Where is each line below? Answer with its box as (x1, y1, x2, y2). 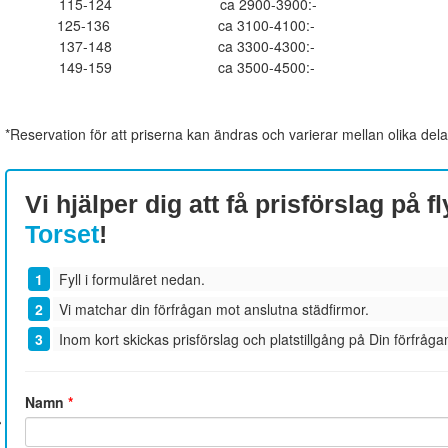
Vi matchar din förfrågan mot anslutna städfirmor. (58, 298, 369, 319)
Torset (24, 219, 99, 248)
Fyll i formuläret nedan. (58, 268, 205, 289)
